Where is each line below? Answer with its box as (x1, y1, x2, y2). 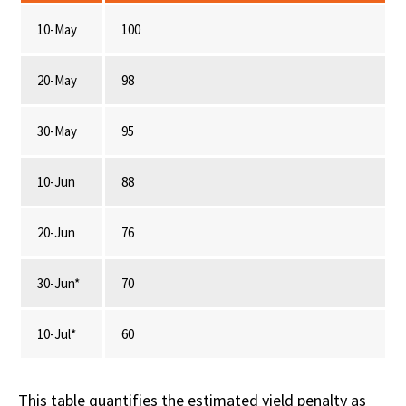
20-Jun (37, 224, 75, 242)
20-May (37, 72, 77, 90)
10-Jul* (37, 325, 76, 343)
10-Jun (37, 173, 75, 191)
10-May (37, 21, 77, 39)
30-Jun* (37, 275, 80, 293)
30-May (37, 122, 77, 140)
